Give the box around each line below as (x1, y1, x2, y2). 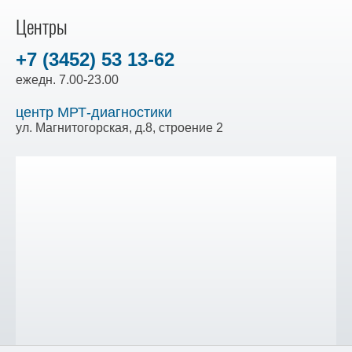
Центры (16, 14, 68, 39)
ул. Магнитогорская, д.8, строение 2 (16, 121, 223, 134)
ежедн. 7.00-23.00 (16, 73, 119, 86)
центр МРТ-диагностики (16, 104, 172, 120)
